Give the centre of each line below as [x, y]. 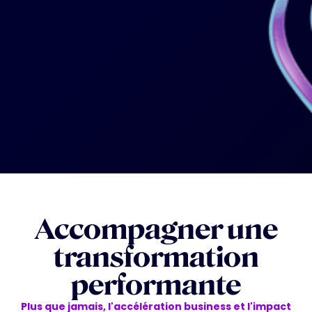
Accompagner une [156, 229]
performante [156, 285]
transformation [156, 257]
